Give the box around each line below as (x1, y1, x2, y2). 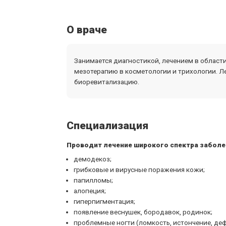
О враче (67, 24, 107, 36)
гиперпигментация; (73, 197, 135, 205)
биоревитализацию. (74, 77, 139, 86)
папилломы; (73, 176, 113, 184)
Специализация (67, 119, 148, 132)
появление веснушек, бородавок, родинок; (73, 208, 212, 216)
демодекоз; (73, 155, 111, 163)
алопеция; (73, 187, 106, 195)
